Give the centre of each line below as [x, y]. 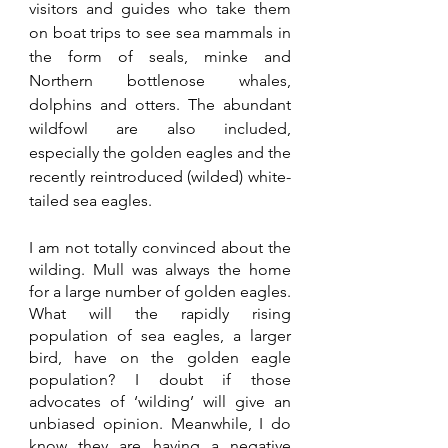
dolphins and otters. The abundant [160, 105]
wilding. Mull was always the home [160, 270]
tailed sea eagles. [92, 201]
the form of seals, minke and [160, 57]
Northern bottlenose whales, [160, 81]
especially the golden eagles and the [160, 153]
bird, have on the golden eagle [160, 358]
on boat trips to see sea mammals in [160, 33]
